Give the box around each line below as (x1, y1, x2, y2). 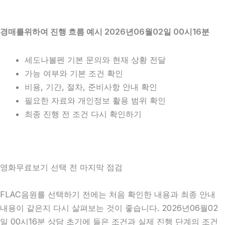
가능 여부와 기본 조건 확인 (25, 68, 124, 79)
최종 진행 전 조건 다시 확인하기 (25, 109, 142, 120)
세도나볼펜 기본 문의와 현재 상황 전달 (25, 55, 166, 65)
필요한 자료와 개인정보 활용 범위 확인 (25, 95, 166, 106)
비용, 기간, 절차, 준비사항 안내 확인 (25, 82, 158, 92)
